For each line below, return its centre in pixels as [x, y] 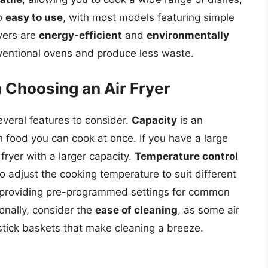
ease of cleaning [136, 210]
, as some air [208, 210]
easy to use [34, 18]
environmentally [188, 36]
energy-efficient [80, 36]
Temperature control [186, 156]
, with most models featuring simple [149, 18]
